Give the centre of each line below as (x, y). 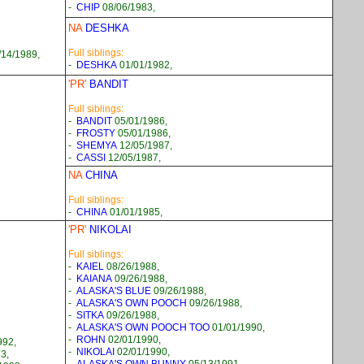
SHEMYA (97, 145)
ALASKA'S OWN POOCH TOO (143, 327)
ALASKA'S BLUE (114, 291)
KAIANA (94, 279)
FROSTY (96, 133)
